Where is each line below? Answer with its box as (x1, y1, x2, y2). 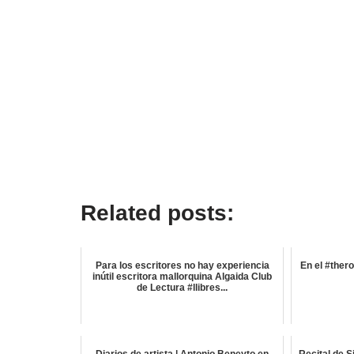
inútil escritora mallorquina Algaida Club (92, 271, 273, 283)
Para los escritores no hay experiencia (95, 260, 269, 272)
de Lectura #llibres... (137, 282, 228, 294)
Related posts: (81, 201, 234, 226)
